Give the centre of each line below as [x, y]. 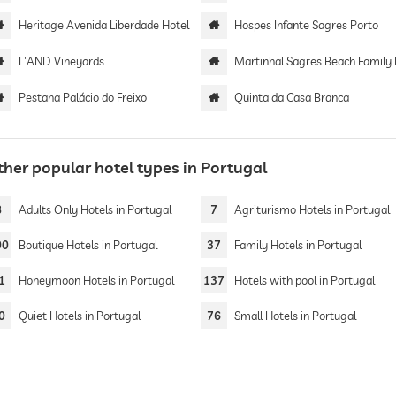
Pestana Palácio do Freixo [82, 97]
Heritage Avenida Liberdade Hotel [103, 25]
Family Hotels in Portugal [298, 245]
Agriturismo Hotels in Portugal [312, 209]
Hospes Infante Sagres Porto [307, 25]
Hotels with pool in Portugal [305, 280]
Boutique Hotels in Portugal [88, 245]
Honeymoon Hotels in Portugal [96, 280]
